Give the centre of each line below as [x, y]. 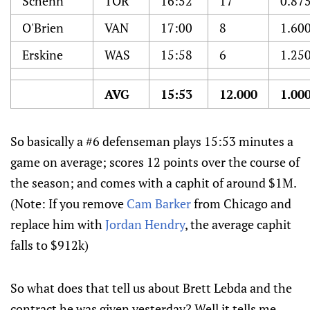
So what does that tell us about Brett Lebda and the [151, 288]
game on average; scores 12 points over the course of [155, 162]
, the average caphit [238, 224]
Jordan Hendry [145, 224]
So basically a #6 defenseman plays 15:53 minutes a [152, 141]
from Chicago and [241, 203]
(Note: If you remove [69, 203]
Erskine [43, 55]
